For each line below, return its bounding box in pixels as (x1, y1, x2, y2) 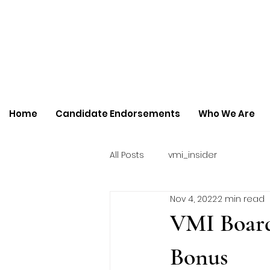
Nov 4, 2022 (170, 192, 217, 205)
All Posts (110, 148, 144, 161)
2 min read (218, 192, 265, 205)
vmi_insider (168, 148, 217, 161)
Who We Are (198, 107, 255, 120)
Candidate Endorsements (55, 107, 180, 120)
